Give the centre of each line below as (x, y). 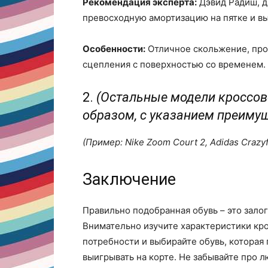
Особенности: (114, 49)
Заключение (129, 179)
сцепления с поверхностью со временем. (174, 64)
